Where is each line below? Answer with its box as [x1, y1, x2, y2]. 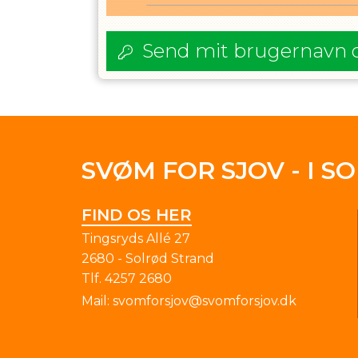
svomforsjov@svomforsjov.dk [113, 293, 296, 308]
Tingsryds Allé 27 [82, 231, 190, 246]
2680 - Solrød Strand [82, 251, 214, 266]
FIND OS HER [82, 205, 192, 225]
